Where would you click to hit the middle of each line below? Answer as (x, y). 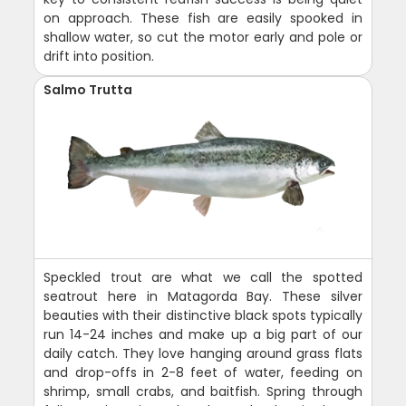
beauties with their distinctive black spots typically (203, 316)
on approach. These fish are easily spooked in (203, 19)
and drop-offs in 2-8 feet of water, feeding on (203, 373)
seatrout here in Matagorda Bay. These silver (203, 297)
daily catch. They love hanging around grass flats (203, 354)
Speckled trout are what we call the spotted (203, 278)
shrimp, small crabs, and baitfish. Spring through (203, 392)
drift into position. (99, 57)
